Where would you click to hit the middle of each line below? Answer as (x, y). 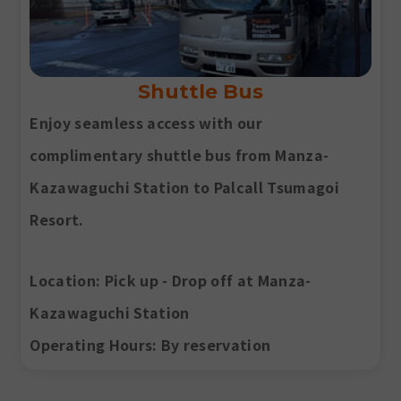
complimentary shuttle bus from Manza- (179, 154)
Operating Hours (91, 344)
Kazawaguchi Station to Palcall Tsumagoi (184, 187)
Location (63, 280)
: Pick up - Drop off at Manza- (203, 280)
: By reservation (212, 344)
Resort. (57, 219)
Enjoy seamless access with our (146, 122)
